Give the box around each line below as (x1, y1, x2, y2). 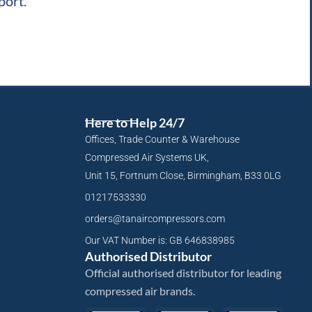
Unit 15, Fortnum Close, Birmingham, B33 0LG (85, 170, 281, 182)
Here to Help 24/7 (85, 115, 185, 131)
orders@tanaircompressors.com (85, 213, 225, 225)
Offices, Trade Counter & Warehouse (85, 134, 240, 146)
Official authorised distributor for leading (85, 266, 281, 280)
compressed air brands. (85, 284, 195, 298)
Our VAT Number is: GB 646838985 (85, 235, 235, 247)
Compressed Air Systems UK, (85, 152, 209, 164)
